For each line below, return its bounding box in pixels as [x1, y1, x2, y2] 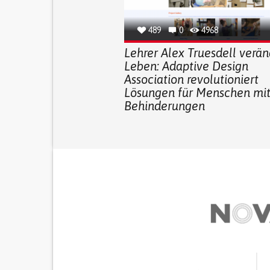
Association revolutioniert [124, 72, 259, 86]
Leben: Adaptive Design [124, 58, 248, 73]
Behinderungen [124, 98, 205, 113]
